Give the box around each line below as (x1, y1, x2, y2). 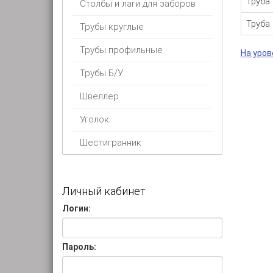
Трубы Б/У (80, 68, 123, 79)
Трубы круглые (80, 21, 144, 32)
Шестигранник (80, 137, 141, 148)
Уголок (80, 114, 109, 125)
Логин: (62, 204, 91, 213)
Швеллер (80, 91, 119, 102)
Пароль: (62, 242, 96, 252)
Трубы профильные (80, 44, 163, 55)
